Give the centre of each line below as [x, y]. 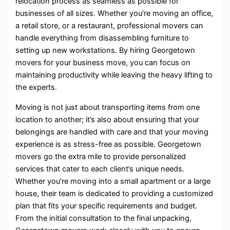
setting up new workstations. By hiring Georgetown [106, 51]
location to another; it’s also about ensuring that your [108, 119]
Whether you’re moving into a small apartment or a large [113, 181]
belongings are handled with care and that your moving [112, 132]
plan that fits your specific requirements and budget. [107, 206]
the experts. [36, 88]
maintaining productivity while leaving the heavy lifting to [114, 75]
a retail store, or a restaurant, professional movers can [110, 26]
